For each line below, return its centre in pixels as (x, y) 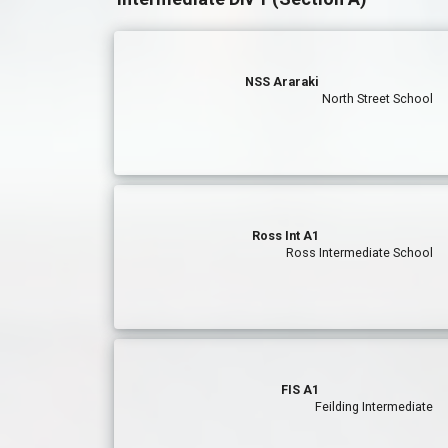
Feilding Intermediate (374, 406)
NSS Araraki (282, 81)
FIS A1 (300, 389)
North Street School (378, 98)
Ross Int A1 (286, 235)
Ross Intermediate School (360, 252)
